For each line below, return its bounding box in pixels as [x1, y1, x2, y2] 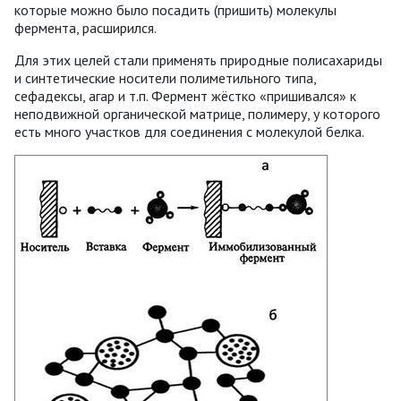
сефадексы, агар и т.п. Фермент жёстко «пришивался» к [14, 86, 356, 105]
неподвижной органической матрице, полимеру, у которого [14, 104, 380, 123]
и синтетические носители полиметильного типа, [14, 68, 316, 87]
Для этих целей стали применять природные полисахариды [14, 50, 382, 69]
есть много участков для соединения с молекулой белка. [14, 122, 364, 141]
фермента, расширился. [14, 18, 157, 37]
